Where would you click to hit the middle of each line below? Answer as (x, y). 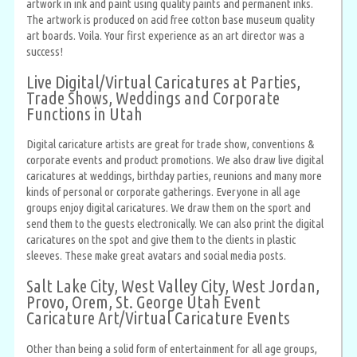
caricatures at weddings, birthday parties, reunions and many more (174, 176)
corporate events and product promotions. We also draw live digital (175, 160)
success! (45, 51)
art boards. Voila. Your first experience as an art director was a (165, 35)
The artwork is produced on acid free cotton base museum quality (171, 19)
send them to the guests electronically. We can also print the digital (175, 224)
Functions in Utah (84, 113)
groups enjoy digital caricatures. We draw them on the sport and (169, 208)
